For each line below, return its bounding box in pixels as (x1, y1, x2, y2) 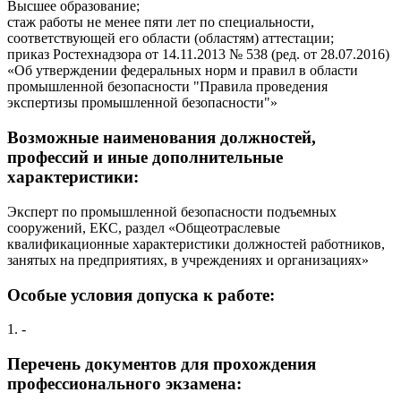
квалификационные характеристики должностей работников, (7, 235, 385, 252)
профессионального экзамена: (7, 373, 242, 393)
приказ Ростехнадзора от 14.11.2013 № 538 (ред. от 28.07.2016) (7, 47, 389, 63)
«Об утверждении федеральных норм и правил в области (7, 63, 358, 79)
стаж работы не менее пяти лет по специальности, (7, 14, 314, 30)
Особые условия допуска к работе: (7, 285, 275, 304)
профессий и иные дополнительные (7, 148, 283, 167)
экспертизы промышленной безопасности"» (7, 95, 277, 111)
